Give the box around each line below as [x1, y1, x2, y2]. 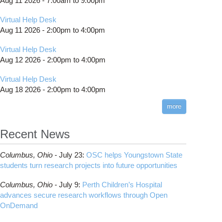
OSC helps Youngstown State [86, 151, 182, 159]
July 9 [59, 180, 78, 189]
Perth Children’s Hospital [82, 180, 162, 189]
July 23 [59, 151, 82, 159]
